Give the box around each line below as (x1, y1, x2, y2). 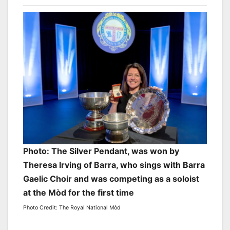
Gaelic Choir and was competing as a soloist (23, 173, 199, 184)
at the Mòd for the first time (23, 187, 134, 198)
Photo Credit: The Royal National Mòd (23, 204, 121, 211)
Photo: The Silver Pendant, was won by (23, 145, 179, 156)
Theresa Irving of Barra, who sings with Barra (23, 159, 205, 170)
